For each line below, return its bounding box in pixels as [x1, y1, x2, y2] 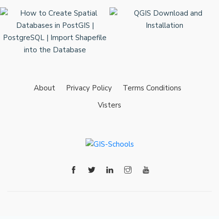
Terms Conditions [123, 83, 181, 93]
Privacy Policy [66, 83, 112, 93]
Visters [98, 100, 121, 110]
